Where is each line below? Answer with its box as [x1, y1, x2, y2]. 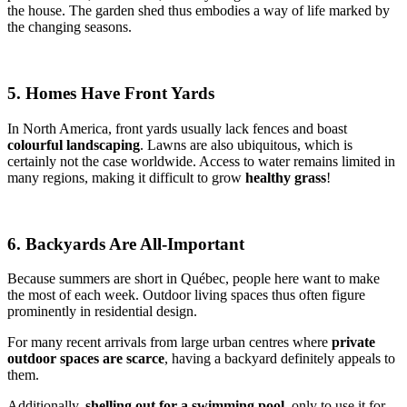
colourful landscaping [7, 136, 140, 153]
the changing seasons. [7, 19, 132, 35]
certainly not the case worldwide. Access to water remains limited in [7, 153, 395, 169]
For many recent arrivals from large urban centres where [7, 334, 332, 351]
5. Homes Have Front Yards [7, 84, 214, 104]
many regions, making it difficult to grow [7, 169, 245, 185]
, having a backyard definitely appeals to [164, 351, 395, 367]
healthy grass [245, 169, 326, 185]
